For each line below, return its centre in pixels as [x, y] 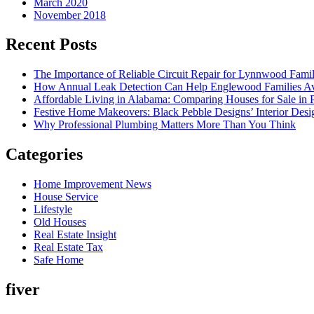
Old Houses [60, 222]
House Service [66, 197]
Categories [44, 155]
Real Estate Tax [68, 247]
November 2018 [70, 15]
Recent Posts [51, 45]
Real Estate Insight [75, 235]
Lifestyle [53, 210]
